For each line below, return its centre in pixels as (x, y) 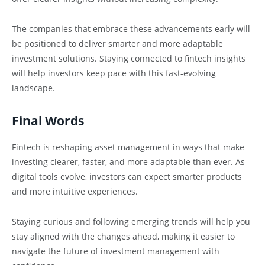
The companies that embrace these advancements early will (131, 28)
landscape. (33, 88)
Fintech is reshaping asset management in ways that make (128, 147)
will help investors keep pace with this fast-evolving (114, 73)
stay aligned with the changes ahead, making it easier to (123, 236)
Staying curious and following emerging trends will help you (131, 221)
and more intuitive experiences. (75, 191)
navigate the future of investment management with (116, 251)
